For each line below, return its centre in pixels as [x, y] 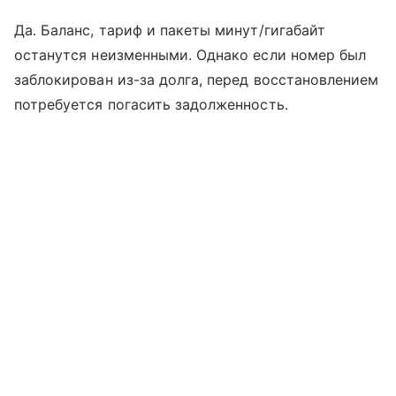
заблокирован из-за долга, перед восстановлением [197, 80]
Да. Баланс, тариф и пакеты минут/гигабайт [170, 30]
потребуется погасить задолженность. [151, 105]
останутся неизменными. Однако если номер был [190, 55]
